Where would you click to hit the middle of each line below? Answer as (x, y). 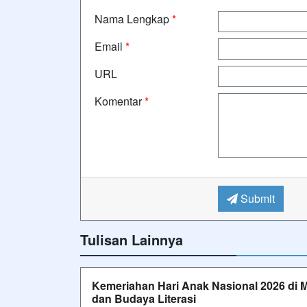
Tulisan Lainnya (132, 239)
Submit (256, 198)
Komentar (120, 101)
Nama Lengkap (133, 19)
